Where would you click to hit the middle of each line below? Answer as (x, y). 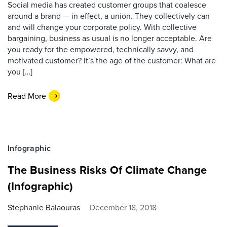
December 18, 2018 (123, 207)
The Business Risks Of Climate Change (107, 170)
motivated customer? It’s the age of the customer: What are (112, 61)
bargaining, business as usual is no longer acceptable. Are (110, 38)
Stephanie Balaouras (44, 207)
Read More (27, 96)
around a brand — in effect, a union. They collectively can (109, 16)
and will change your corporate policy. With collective (102, 27)
